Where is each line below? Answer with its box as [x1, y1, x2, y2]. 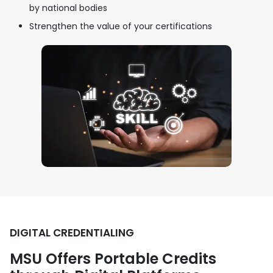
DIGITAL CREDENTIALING [10, 225, 134, 240]
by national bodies [29, 1, 107, 14]
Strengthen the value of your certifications [29, 19, 212, 32]
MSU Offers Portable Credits [10, 248, 216, 269]
